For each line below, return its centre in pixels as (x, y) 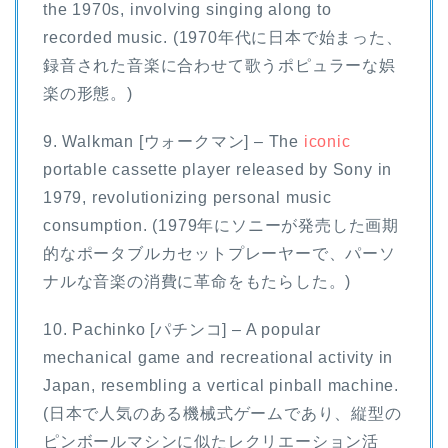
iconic (327, 141)
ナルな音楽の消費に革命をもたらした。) (197, 281)
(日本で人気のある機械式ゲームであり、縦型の (222, 413)
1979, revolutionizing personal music (187, 197)
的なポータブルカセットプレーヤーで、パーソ (219, 253)
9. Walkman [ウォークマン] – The (173, 141)
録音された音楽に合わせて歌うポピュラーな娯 (219, 65)
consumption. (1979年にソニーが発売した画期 (221, 225)
